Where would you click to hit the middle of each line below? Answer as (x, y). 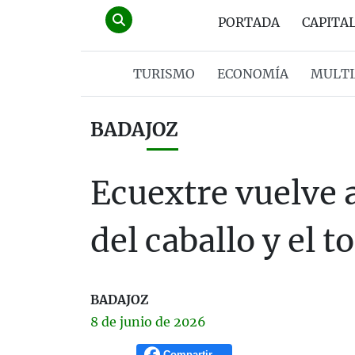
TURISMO (164, 74)
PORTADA (249, 22)
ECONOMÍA (252, 74)
